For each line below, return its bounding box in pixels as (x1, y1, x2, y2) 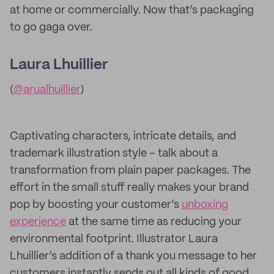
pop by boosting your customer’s (10, 199, 182, 210)
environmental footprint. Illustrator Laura (10, 234, 218, 245)
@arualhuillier (13, 84, 81, 95)
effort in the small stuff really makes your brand (10, 182, 249, 193)
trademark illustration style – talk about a (10, 148, 218, 159)
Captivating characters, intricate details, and (10, 131, 236, 142)
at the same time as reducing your (66, 217, 242, 228)
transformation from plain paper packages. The (10, 165, 251, 176)
